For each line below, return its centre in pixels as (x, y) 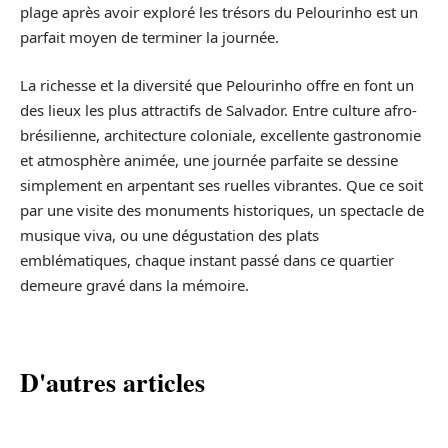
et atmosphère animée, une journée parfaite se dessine (209, 159)
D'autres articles (112, 381)
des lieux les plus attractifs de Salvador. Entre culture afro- (218, 109)
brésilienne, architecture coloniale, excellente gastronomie (220, 134)
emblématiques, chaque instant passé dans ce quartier (207, 259)
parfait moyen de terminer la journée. (149, 37)
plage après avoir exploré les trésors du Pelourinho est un (219, 12)
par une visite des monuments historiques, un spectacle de (222, 209)
